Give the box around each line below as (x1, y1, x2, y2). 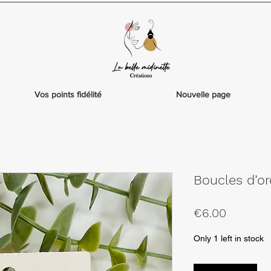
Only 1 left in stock (194, 233, 264, 243)
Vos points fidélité (34, 90, 102, 99)
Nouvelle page (176, 90, 230, 99)
